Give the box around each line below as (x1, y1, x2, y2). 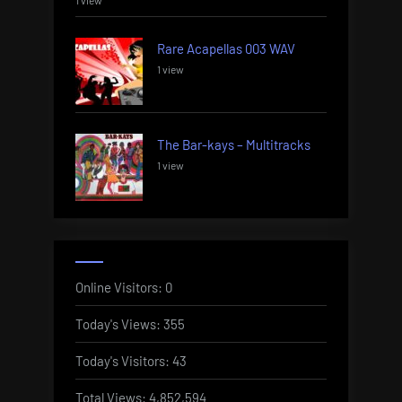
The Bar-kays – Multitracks (157, 136, 310, 153)
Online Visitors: (75, 278, 165, 295)
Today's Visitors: (75, 352, 172, 369)
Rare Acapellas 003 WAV (157, 40, 295, 57)
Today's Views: (75, 315, 163, 332)
